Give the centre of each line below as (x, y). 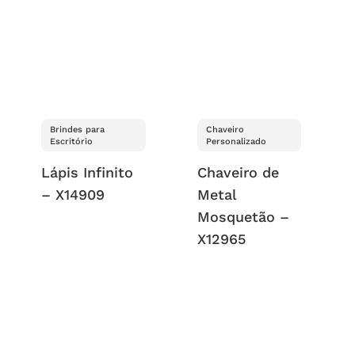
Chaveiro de (238, 172)
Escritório (72, 141)
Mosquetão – (243, 216)
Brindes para (78, 129)
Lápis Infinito (88, 172)
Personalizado (236, 141)
